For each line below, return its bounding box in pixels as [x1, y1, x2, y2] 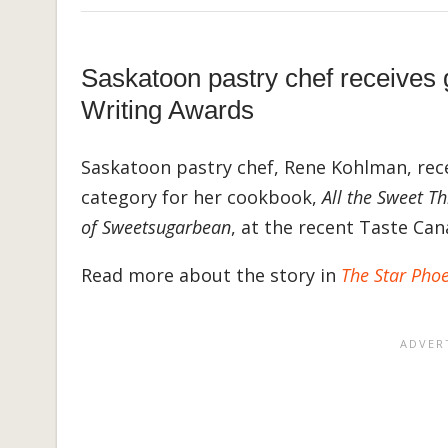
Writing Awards [81, 95, 254, 126]
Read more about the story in [81, 263, 341, 288]
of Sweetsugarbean [81, 215, 231, 240]
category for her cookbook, [81, 185, 322, 210]
